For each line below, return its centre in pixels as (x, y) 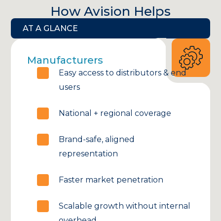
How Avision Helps (110, 12)
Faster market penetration (111, 180)
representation (89, 154)
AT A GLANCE (51, 29)
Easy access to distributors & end (123, 73)
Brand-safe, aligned (97, 140)
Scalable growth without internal (125, 206)
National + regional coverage (115, 113)
